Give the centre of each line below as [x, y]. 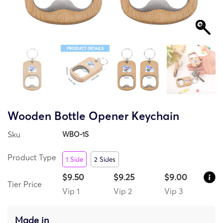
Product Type [32, 157]
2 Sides [105, 159]
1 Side [74, 159]
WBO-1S [75, 134]
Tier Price [25, 184]
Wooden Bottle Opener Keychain [93, 116]
